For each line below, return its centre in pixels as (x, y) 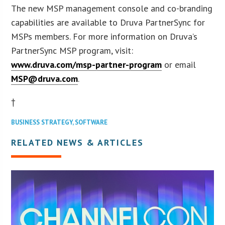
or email (179, 64)
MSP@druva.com (45, 78)
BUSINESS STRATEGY (42, 122)
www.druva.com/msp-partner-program (87, 64)
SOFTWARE (91, 122)
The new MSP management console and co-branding (112, 8)
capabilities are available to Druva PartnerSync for (108, 22)
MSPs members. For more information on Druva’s (104, 36)
